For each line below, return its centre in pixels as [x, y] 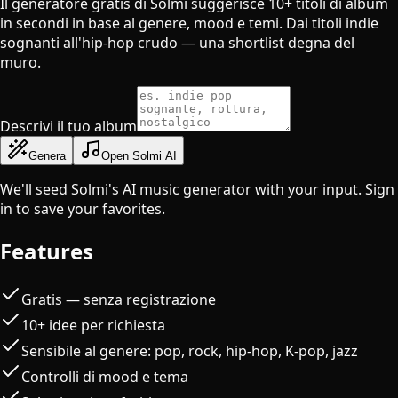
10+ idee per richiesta [93, 325]
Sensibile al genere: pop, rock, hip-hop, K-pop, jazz [190, 350]
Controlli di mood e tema [105, 376]
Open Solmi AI [139, 155]
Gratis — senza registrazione [119, 299]
